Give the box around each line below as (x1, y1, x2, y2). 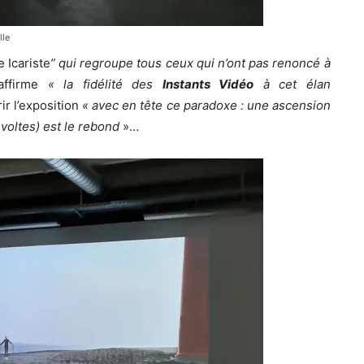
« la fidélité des (38, 76, 162, 92)
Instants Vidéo (162, 76, 254, 92)
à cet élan (253, 76, 331, 92)
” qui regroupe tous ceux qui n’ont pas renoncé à (50, 54, 331, 71)
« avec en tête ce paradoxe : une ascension (79, 97, 331, 113)
